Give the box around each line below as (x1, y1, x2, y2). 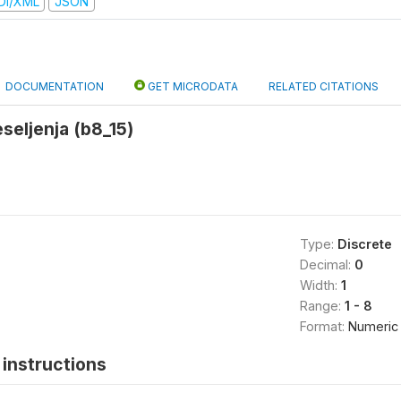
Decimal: (299, 257, 354, 272)
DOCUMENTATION (5, 80, 104, 93)
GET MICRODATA (145, 80, 238, 93)
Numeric (347, 319, 398, 334)
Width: (299, 277, 341, 293)
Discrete (337, 236, 392, 252)
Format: (299, 319, 348, 334)
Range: (299, 298, 345, 313)
